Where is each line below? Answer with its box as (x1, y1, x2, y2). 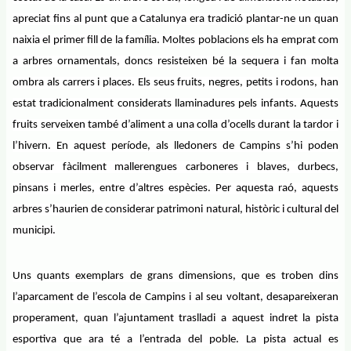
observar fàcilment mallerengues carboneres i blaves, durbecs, (13, 161, 338, 173)
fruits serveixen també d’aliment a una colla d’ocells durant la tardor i (13, 119, 338, 131)
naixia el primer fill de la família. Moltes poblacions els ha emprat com (13, 34, 338, 46)
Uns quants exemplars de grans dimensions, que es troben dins (13, 270, 338, 282)
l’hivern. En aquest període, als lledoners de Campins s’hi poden (13, 140, 338, 152)
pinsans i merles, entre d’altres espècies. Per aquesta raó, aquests (13, 183, 338, 194)
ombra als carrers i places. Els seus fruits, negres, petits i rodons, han (13, 77, 338, 89)
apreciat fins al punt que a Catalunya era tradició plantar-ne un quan (13, 13, 338, 25)
